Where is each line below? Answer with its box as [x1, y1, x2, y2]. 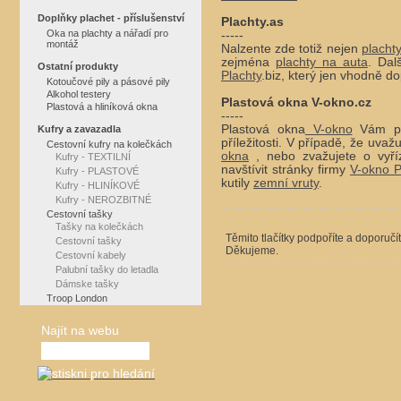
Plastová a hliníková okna [47, 101, 158, 112]
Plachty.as [221, 15, 284, 30]
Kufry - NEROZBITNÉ [55, 194, 151, 205]
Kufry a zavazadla [38, 124, 121, 134]
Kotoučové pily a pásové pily [47, 76, 170, 87]
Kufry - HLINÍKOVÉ [55, 180, 140, 191]
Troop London [47, 293, 107, 303]
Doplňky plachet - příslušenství [38, 13, 184, 23]
